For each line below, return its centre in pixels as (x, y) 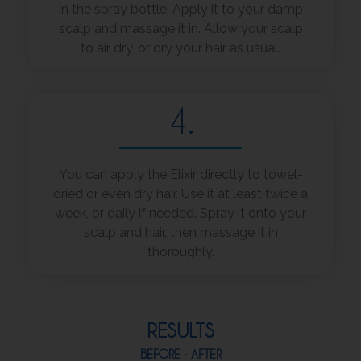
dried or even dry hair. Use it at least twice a (180, 194)
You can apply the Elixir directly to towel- (180, 175)
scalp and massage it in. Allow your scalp (180, 28)
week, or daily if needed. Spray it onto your (180, 214)
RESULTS (180, 330)
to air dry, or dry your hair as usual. (180, 48)
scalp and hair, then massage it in (180, 233)
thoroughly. (180, 252)
